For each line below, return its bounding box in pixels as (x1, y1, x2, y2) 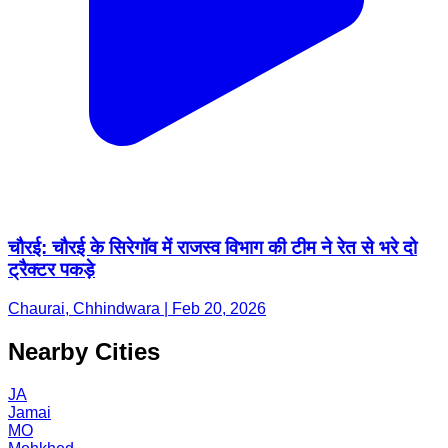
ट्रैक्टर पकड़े (8, 259, 95, 281)
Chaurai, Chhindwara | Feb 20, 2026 (8, 299, 266, 317)
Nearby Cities (8, 337, 160, 365)
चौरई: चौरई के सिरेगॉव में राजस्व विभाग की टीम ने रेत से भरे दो (8, 237, 417, 259)
